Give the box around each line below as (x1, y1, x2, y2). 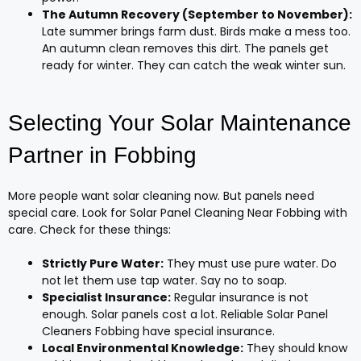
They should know (243, 339, 347, 356)
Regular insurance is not (171, 288, 309, 305)
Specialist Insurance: (42, 288, 171, 305)
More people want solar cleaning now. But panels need (8, 187, 314, 204)
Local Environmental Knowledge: (42, 339, 243, 356)
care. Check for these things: (8, 221, 171, 238)
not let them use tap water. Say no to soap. (42, 272, 287, 288)
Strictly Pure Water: (42, 255, 164, 272)
